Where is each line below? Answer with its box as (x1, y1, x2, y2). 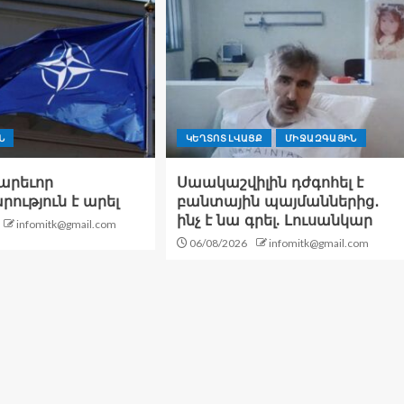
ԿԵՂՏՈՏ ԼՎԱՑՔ (185, 133, 263, 144)
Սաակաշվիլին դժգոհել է (176, 174, 363, 192)
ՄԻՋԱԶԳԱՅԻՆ (285, 133, 357, 144)
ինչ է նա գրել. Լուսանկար (176, 212, 372, 230)
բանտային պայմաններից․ (176, 193, 379, 211)
